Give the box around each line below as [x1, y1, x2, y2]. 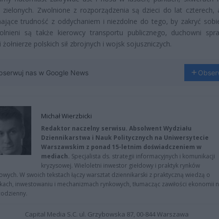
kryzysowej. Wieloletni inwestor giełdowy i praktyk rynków [41, 161, 200, 170]
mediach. [41, 152, 70, 160]
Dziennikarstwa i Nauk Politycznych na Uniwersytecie [41, 133, 209, 142]
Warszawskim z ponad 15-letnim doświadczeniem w [41, 142, 201, 151]
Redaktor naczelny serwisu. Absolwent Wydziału [41, 124, 192, 132]
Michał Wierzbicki [41, 111, 92, 120]
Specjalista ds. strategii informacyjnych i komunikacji [70, 152, 215, 160]
